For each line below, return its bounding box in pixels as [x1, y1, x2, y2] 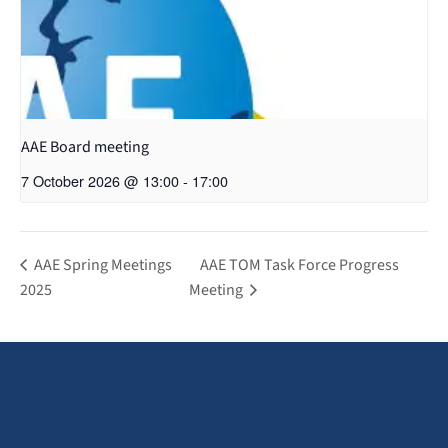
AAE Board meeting [21, 136, 149, 159]
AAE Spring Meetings [31, 254, 172, 277]
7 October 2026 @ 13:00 [21, 170, 179, 192]
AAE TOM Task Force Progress [199, 254, 399, 277]
